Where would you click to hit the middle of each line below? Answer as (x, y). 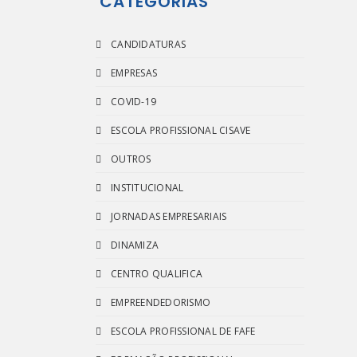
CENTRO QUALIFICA (157, 274)
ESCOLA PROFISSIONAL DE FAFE (183, 331)
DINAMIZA (135, 245)
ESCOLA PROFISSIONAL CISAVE (181, 130)
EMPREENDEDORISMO (161, 302)
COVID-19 (134, 102)
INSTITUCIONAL (147, 188)
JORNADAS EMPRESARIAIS (169, 216)
